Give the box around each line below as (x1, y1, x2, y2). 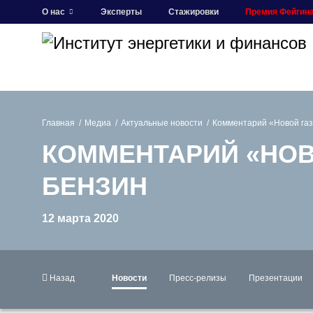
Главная (42, 118, 75, 128)
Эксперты (101, 7, 142, 17)
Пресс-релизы (169, 273, 226, 283)
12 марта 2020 (42, 212, 119, 224)
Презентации (249, 273, 303, 283)
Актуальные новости (121, 118, 203, 128)
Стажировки (168, 7, 219, 17)
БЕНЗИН (42, 172, 147, 201)
